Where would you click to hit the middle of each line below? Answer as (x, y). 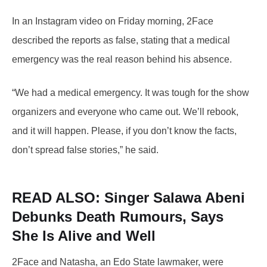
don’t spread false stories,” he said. (85, 150)
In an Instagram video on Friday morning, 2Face (113, 21)
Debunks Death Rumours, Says (118, 216)
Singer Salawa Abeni (175, 197)
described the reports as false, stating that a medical (121, 40)
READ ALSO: (58, 197)
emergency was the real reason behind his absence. (122, 59)
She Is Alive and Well (84, 235)
